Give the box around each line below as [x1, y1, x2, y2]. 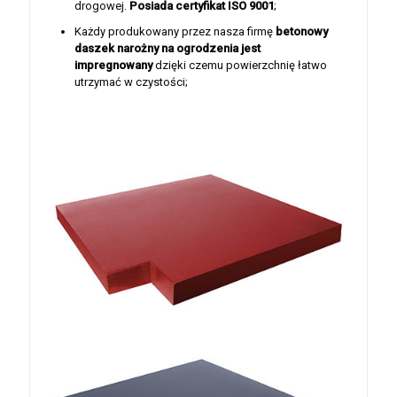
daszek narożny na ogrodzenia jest [74, 42, 261, 56]
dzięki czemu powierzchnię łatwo [152, 58, 327, 73]
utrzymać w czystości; [74, 75, 188, 90]
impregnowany [74, 58, 152, 73]
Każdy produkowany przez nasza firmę [74, 25, 276, 39]
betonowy [276, 25, 328, 39]
